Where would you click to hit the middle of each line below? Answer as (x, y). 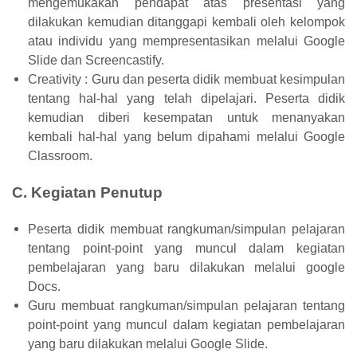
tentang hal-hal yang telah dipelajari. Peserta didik (186, 98)
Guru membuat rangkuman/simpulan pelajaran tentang (186, 305)
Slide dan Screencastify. (96, 60)
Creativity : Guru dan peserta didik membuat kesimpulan (186, 79)
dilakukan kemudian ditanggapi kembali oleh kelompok (186, 22)
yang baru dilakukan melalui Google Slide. (148, 343)
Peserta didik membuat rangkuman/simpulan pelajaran (186, 229)
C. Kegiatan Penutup (87, 192)
